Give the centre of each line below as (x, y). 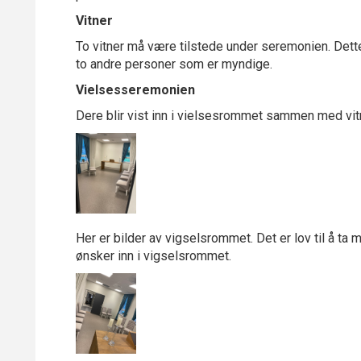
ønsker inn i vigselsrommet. (155, 256)
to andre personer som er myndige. (174, 64)
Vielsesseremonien (135, 90)
